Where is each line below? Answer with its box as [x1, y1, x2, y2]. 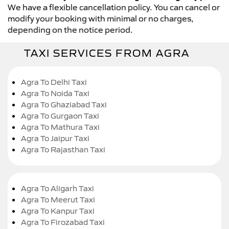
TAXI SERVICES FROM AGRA [24, 47, 190, 59]
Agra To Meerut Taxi [21, 195, 95, 204]
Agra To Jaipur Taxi [21, 133, 89, 143]
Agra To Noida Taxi [21, 88, 89, 98]
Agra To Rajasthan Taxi [21, 145, 105, 154]
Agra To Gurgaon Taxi [21, 111, 99, 121]
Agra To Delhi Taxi [21, 77, 87, 87]
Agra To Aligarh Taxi [21, 184, 94, 193]
